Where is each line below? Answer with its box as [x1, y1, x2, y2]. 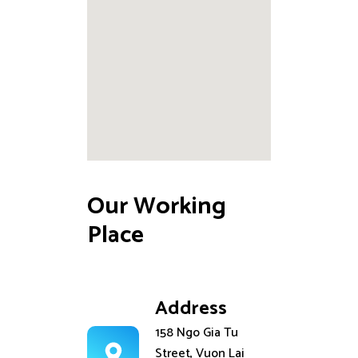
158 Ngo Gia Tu [155, 322, 238, 344]
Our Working [87, 187, 232, 227]
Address [155, 293, 227, 325]
